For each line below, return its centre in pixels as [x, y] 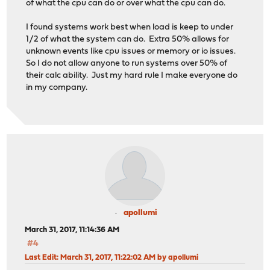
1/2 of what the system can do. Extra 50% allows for [128, 40]
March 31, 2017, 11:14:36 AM [72, 230]
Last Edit [41, 257]
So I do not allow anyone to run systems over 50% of [127, 64]
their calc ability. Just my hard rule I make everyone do [132, 76]
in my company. [57, 88]
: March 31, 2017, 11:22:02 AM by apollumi [128, 257]
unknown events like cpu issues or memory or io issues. [132, 52]
